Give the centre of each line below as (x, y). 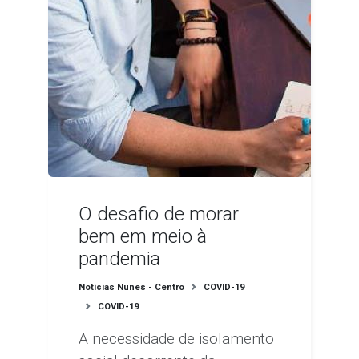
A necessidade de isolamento (177, 338)
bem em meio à (143, 236)
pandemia (120, 258)
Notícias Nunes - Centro (132, 287)
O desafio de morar (159, 214)
